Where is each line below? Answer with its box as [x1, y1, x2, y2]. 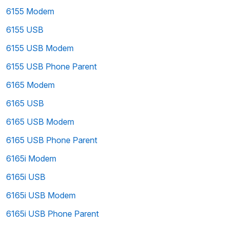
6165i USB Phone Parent [6, 209, 99, 219]
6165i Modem [6, 153, 56, 164]
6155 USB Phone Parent [6, 61, 97, 72]
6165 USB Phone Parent [6, 135, 97, 145]
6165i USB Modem [6, 190, 76, 200]
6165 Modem [6, 80, 55, 90]
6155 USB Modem [6, 43, 74, 53]
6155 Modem [6, 6, 54, 16]
